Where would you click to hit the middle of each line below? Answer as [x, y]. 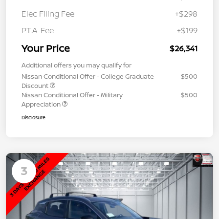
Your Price [46, 48]
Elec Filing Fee [48, 13]
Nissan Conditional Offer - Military [72, 95]
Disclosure [33, 117]
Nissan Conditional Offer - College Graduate [88, 76]
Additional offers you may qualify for [77, 65]
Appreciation [42, 104]
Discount [36, 85]
